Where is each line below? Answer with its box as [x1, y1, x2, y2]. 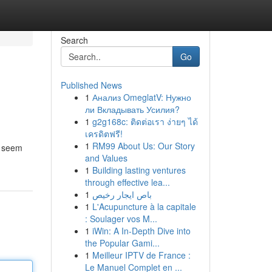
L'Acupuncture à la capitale [92, 200, 196, 212]
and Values [84, 152, 127, 164]
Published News [60, 79, 122, 91]
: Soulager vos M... [84, 212, 157, 225]
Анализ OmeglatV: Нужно [92, 91, 191, 103]
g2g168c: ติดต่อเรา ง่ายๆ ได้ [92, 115, 198, 127]
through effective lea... [84, 176, 170, 188]
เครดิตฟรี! [84, 127, 123, 140]
